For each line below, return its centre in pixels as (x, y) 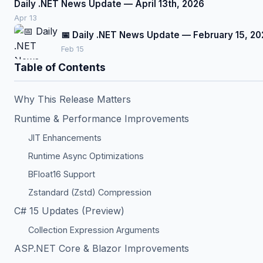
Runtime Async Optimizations (86, 156)
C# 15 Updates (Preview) (69, 211)
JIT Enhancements (65, 138)
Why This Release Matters (73, 99)
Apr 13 (26, 18)
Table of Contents (60, 67)
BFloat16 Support (62, 174)
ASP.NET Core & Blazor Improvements (102, 248)
